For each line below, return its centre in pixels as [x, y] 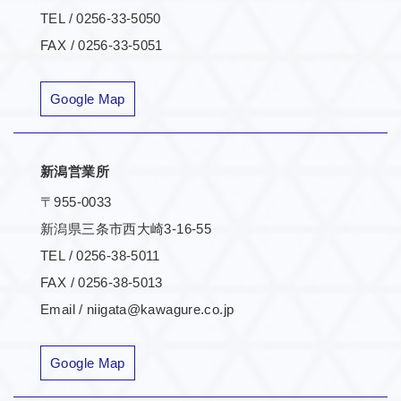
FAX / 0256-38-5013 [102, 283]
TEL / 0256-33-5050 [101, 18]
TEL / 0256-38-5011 [100, 256]
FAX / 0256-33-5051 [102, 45]
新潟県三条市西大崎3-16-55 [126, 229]
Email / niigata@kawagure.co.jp [137, 310]
